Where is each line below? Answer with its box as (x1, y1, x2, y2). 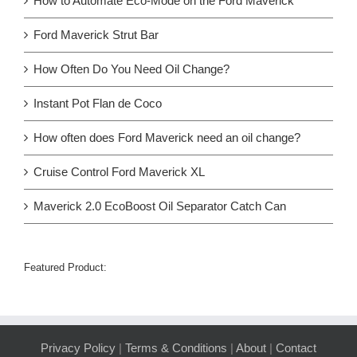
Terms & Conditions (125, 340, 227, 355)
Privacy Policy (41, 340, 116, 355)
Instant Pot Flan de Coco (33, 96, 162, 110)
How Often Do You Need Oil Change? (33, 61, 229, 76)
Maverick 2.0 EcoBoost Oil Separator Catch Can (33, 198, 286, 213)
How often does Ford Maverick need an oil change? (33, 130, 300, 144)
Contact (276, 340, 316, 355)
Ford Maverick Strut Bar (33, 27, 159, 41)
